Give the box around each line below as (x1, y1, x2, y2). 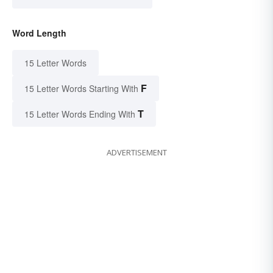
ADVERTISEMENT (106, 147, 167, 158)
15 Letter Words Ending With (24, 108, 135, 121)
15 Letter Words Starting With (24, 82, 138, 95)
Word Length (12, 27, 66, 40)
